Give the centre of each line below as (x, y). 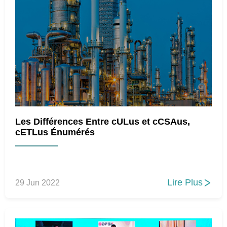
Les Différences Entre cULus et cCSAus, (103, 122)
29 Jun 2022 (37, 182)
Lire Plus (185, 183)
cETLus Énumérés (55, 133)
